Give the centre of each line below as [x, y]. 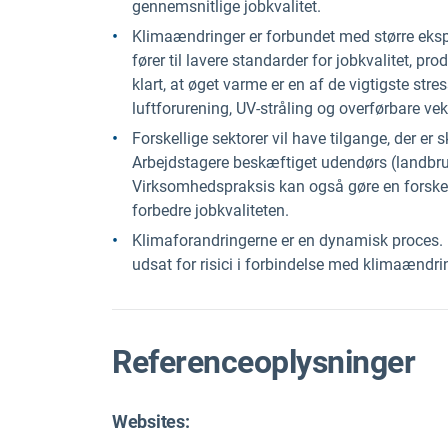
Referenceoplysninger [264, 362]
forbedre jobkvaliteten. [210, 210]
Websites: [151, 422]
